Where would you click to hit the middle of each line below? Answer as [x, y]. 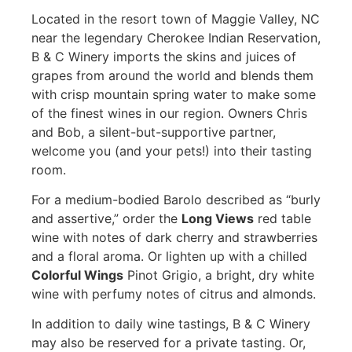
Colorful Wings [77, 275]
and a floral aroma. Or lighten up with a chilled [169, 257]
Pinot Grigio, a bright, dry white [218, 275]
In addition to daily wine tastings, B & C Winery [170, 324]
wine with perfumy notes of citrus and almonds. [173, 294]
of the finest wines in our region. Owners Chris [169, 113]
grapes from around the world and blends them [172, 75]
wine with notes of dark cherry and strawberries [174, 238]
